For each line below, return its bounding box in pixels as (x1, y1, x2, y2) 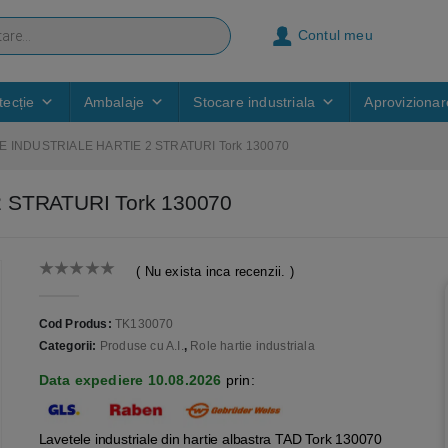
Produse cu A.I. (99, 339, 184, 354)
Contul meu (297, 27, 373, 43)
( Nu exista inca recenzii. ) (136, 263, 294, 279)
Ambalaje (83, 94, 145, 110)
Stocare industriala (193, 94, 316, 110)
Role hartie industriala (190, 339, 315, 354)
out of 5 (49, 281, 132, 295)
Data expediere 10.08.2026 (38, 371, 222, 388)
